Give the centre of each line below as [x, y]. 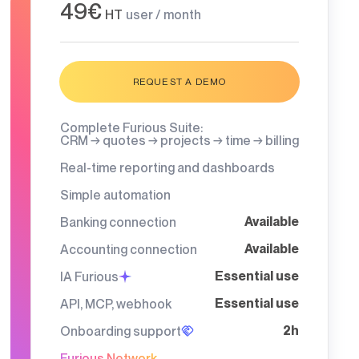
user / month [163, 14]
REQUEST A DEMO [179, 81]
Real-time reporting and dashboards [167, 167]
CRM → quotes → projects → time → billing [179, 140]
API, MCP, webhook [116, 304]
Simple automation [115, 195]
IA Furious [89, 276]
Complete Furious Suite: [131, 127]
